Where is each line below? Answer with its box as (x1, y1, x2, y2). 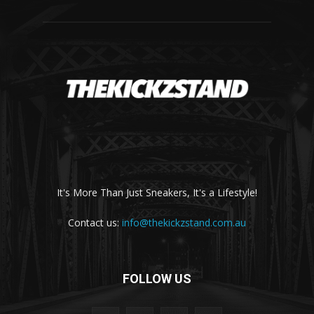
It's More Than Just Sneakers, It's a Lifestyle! (57, 186, 257, 200)
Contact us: (68, 216, 122, 230)
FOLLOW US (123, 271, 191, 287)
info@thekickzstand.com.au (122, 216, 246, 230)
